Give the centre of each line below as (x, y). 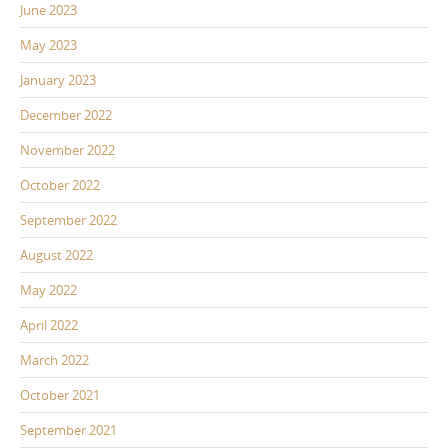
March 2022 (54, 360)
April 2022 (49, 325)
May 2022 (48, 290)
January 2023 (58, 80)
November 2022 (67, 150)
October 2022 (60, 185)
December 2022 (66, 115)
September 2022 (68, 220)
